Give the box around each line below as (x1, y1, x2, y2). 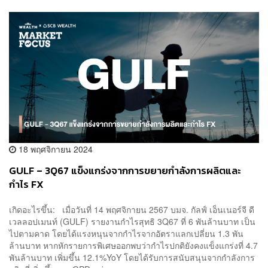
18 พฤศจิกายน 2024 (16, 143, 93, 156)
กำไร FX (9, 177, 44, 193)
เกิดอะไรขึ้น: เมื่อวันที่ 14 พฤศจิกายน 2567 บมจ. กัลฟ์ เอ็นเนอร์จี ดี (9, 203, 254, 215)
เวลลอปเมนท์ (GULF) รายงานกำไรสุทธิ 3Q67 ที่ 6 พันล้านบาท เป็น (9, 215, 255, 227)
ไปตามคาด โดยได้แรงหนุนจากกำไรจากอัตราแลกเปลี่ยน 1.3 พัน (9, 227, 243, 239)
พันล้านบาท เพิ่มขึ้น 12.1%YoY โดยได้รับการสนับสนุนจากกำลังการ (9, 251, 255, 263)
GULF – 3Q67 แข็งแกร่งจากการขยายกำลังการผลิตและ (9, 163, 241, 179)
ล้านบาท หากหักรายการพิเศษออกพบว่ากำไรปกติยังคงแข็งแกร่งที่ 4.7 (9, 239, 258, 251)
